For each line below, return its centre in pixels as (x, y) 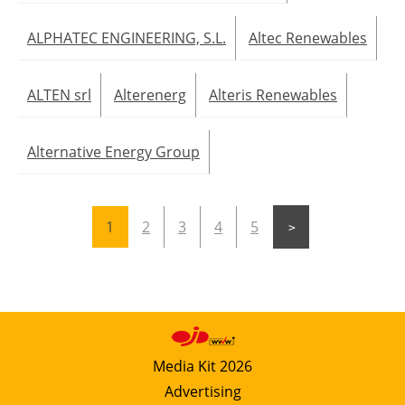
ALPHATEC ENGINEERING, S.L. (127, 38)
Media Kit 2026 (202, 366)
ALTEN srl (59, 94)
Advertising (202, 391)
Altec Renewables (308, 38)
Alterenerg (150, 94)
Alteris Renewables (273, 94)
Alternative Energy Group (113, 151)
